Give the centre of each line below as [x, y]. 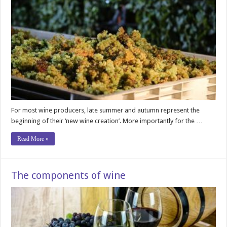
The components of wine [69, 176]
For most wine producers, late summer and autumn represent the [106, 110]
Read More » [33, 139]
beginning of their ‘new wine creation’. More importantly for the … [107, 121]
